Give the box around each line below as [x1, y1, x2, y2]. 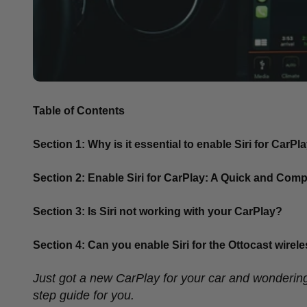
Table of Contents [33, 104, 125, 116]
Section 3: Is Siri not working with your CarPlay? [33, 205, 282, 217]
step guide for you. [33, 288, 134, 302]
